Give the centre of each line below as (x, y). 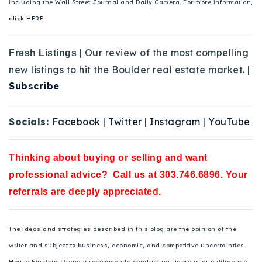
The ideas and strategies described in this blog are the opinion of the (123, 229)
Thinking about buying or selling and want (108, 158)
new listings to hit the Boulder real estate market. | (130, 70)
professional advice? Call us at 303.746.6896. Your (128, 175)
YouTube (229, 122)
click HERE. (27, 19)
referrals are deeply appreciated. (85, 192)
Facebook (76, 122)
